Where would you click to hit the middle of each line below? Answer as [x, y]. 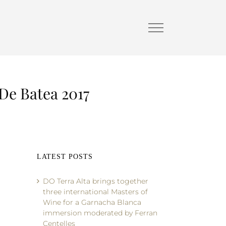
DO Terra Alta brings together [96, 181]
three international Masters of [95, 192]
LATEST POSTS [65, 157]
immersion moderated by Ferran [100, 213]
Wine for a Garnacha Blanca [92, 202]
